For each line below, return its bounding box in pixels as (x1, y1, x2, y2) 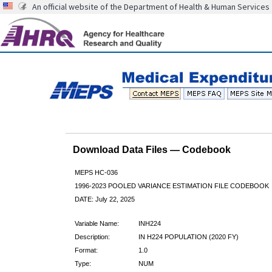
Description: (74, 233, 110, 240)
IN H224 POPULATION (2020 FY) (138, 233, 239, 240)
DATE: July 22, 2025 (74, 195, 135, 203)
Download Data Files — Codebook (72, 144, 231, 155)
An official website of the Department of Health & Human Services (32, 1, 270, 12)
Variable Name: (74, 219, 119, 227)
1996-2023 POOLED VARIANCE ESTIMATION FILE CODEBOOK (74, 182, 269, 189)
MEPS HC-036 (74, 168, 118, 176)
